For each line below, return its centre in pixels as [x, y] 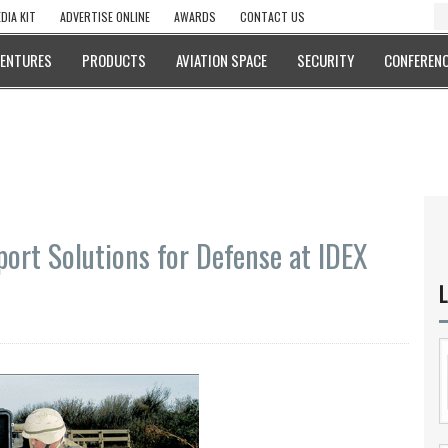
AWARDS [195, 16]
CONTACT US [272, 16]
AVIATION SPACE [221, 60]
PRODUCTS [114, 60]
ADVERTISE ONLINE [105, 16]
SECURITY [325, 60]
